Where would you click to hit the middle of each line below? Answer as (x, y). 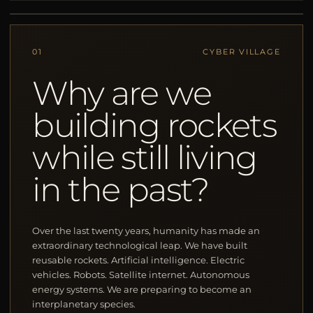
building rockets (154, 125)
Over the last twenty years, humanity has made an (146, 231)
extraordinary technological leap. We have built (140, 246)
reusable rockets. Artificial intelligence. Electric (139, 260)
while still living (145, 158)
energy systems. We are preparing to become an (142, 290)
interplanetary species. (84, 304)
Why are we (122, 93)
